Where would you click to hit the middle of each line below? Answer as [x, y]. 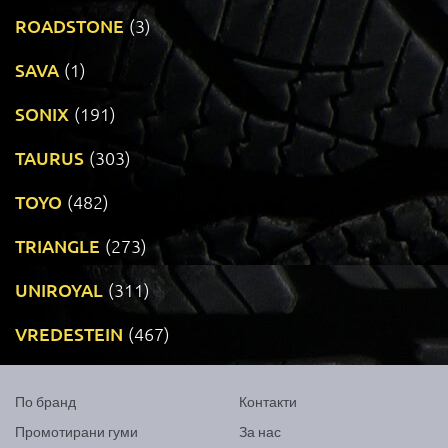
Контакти [268, 401]
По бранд [45, 401]
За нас [260, 431]
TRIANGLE [57, 246]
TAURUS [49, 158]
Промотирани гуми [76, 431]
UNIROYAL [59, 290]
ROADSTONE [69, 26]
